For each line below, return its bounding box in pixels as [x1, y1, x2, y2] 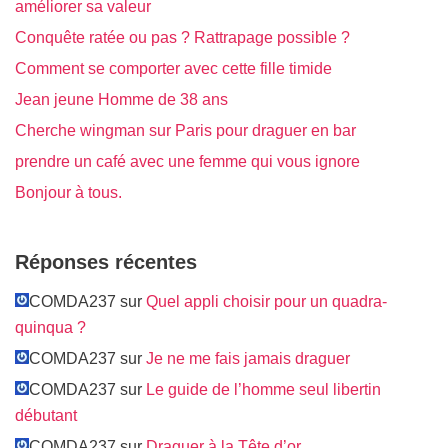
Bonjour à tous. [15, 183, 122, 201]
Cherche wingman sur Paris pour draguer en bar [15, 121, 356, 139]
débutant [15, 406, 77, 424]
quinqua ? [15, 318, 86, 336]
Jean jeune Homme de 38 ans [15, 90, 228, 108]
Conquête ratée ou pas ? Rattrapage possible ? [15, 28, 350, 46]
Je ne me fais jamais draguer [146, 349, 350, 367]
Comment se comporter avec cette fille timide [15, 59, 332, 77]
